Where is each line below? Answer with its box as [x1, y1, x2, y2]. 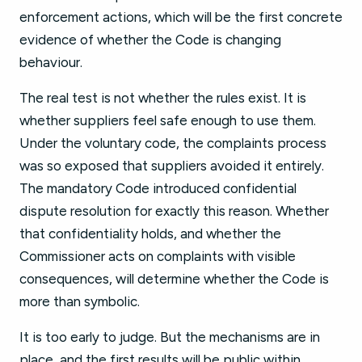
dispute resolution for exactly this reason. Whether [19, 203, 329, 219]
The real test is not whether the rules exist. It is [19, 90, 306, 106]
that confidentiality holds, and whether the [19, 225, 281, 242]
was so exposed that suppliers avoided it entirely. [19, 158, 324, 174]
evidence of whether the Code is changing [19, 32, 281, 48]
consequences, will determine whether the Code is [19, 271, 329, 287]
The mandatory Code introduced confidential [19, 180, 297, 196]
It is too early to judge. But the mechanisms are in [19, 329, 320, 345]
